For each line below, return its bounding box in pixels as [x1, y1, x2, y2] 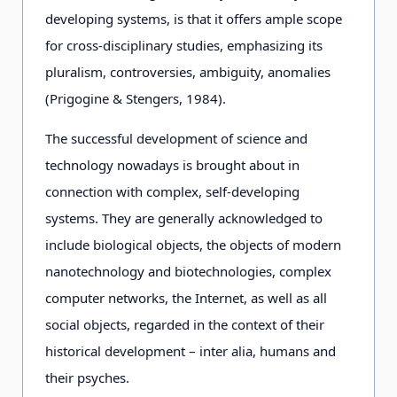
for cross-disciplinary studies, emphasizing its [45, 36, 323, 54]
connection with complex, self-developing [45, 183, 300, 200]
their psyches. [45, 369, 129, 386]
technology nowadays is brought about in [45, 156, 300, 174]
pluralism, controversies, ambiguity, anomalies [45, 63, 331, 81]
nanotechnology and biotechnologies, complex [45, 262, 331, 280]
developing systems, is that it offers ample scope [45, 10, 342, 27]
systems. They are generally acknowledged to [45, 209, 323, 227]
